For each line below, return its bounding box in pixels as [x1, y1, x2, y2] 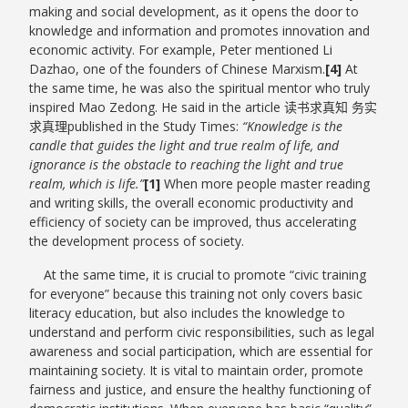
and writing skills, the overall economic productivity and [29, 194, 354, 212]
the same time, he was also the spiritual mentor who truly [29, 79, 371, 97]
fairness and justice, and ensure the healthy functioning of [29, 381, 372, 399]
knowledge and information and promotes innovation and [29, 22, 371, 40]
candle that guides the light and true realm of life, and [29, 137, 340, 155]
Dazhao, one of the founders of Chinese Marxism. [29, 60, 326, 78]
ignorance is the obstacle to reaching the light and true [29, 156, 344, 174]
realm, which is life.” [29, 175, 145, 193]
